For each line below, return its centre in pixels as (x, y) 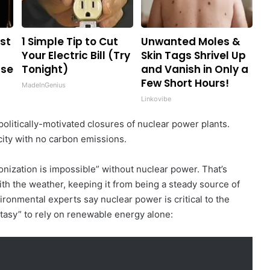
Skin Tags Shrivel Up (193, 55)
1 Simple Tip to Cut (70, 41)
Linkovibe (156, 99)
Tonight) (45, 69)
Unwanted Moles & (190, 41)
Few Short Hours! (185, 83)
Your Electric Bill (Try (76, 55)
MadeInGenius (43, 85)
